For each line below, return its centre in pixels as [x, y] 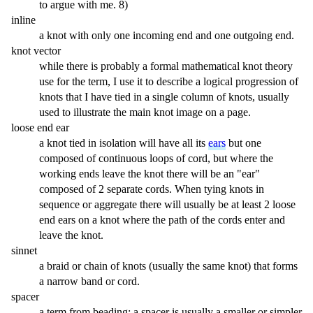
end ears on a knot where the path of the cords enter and [162, 220]
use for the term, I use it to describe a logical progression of [169, 82]
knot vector [36, 51]
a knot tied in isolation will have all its [124, 143]
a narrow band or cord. [89, 282]
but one [243, 143]
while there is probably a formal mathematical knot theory [166, 66]
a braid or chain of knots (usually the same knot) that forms [168, 266]
